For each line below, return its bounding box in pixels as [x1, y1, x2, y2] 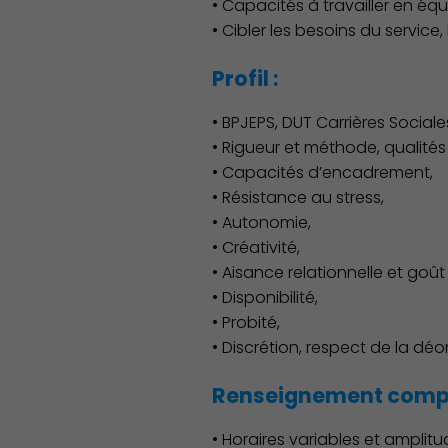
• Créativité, [211, 236, 300, 259]
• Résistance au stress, [211, 186, 384, 209]
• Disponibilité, [211, 286, 318, 309]
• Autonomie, [211, 211, 311, 234]
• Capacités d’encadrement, [211, 161, 433, 184]
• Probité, [211, 311, 280, 334]
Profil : [211, 64, 278, 93]
